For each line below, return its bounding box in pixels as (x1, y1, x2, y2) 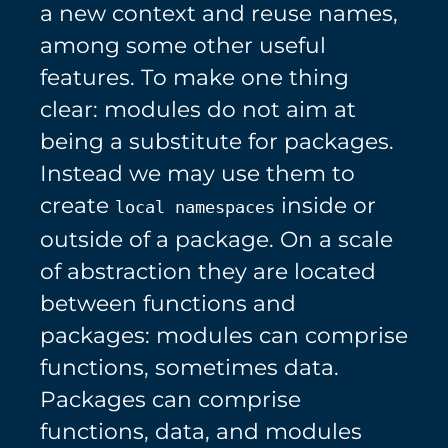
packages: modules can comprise (40, 321, 408, 348)
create (40, 191, 115, 218)
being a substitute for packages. (40, 127, 394, 154)
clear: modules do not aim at (40, 95, 356, 122)
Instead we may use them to (40, 159, 355, 186)
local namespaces (115, 196, 275, 217)
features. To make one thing (40, 63, 349, 90)
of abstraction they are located (40, 257, 376, 284)
